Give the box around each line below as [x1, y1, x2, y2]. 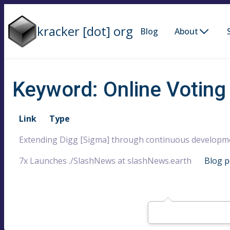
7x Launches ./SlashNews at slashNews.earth [19, 155, 191, 166]
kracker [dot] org [37, 22, 133, 40]
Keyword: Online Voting [12, 77, 226, 102]
